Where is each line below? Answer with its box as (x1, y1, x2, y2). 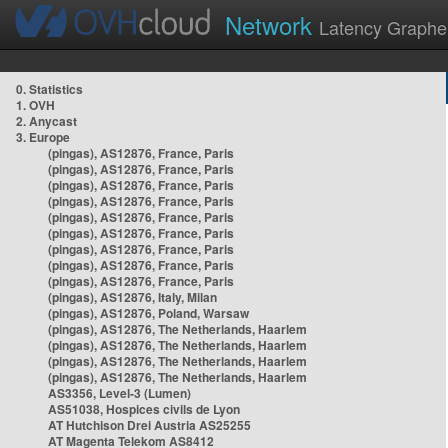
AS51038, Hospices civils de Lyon (48, 400, 240, 418)
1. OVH (16, 96, 55, 114)
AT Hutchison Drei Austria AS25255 (48, 416, 251, 434)
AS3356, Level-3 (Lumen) (48, 384, 191, 402)
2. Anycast (16, 112, 77, 130)
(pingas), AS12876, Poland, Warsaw (48, 304, 249, 322)
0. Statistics (16, 80, 83, 98)
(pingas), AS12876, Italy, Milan (48, 288, 217, 306)
